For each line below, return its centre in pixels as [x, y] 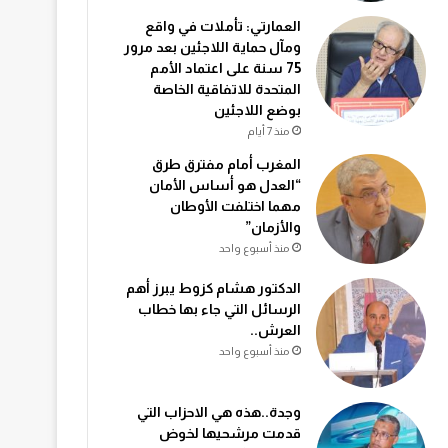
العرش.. [275, 329]
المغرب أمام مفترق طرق [226, 163]
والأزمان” [272, 226]
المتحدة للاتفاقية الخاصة [226, 88]
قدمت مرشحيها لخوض [229, 432]
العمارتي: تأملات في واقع [222, 25]
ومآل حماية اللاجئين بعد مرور [212, 46]
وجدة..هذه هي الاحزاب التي [218, 411]
